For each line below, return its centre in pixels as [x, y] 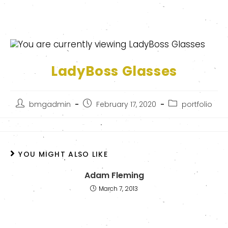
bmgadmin [50, 105]
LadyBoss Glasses [114, 72]
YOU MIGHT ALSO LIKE [63, 154]
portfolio [197, 105]
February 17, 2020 [126, 105]
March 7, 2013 [118, 188]
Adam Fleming [114, 175]
